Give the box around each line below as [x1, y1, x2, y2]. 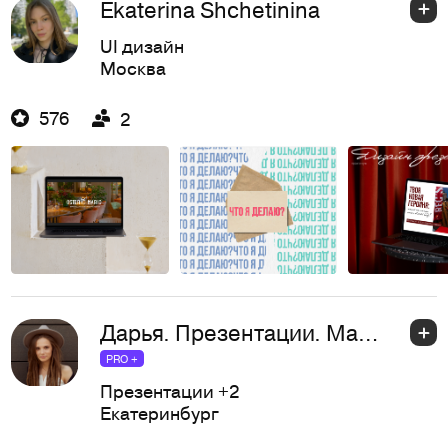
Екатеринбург [99, 399, 219, 425]
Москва [99, 55, 166, 81]
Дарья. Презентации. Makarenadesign [357, 317, 378, 349]
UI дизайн [99, 33, 184, 59]
